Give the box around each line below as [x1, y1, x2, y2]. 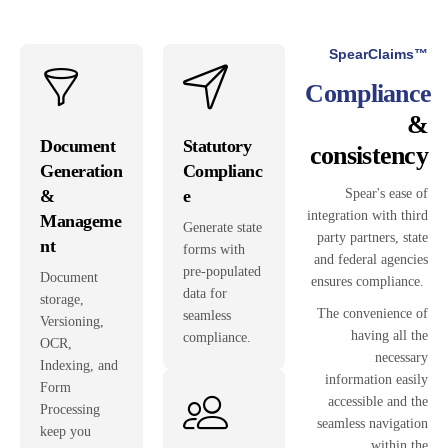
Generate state [182, 219, 262, 235]
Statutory [182, 135, 252, 156]
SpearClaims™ [329, 45, 429, 62]
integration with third [307, 207, 429, 223]
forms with [182, 241, 245, 257]
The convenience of [317, 305, 429, 321]
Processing [40, 401, 100, 417]
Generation [40, 160, 123, 181]
